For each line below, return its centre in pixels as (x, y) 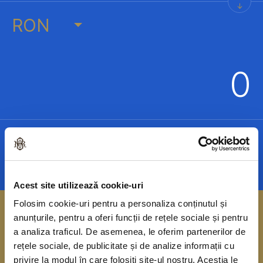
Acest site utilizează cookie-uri (78, 185)
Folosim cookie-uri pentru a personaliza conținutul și (120, 203)
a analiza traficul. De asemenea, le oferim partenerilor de (129, 232)
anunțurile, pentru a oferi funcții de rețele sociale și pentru (131, 218)
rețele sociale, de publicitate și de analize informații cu (124, 246)
